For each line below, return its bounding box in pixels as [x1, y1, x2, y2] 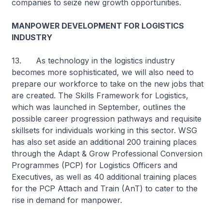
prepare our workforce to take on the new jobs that [12, 79, 203, 89]
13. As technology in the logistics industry [12, 56, 175, 65]
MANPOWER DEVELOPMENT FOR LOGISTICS [12, 21, 184, 31]
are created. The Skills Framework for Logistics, [12, 91, 188, 100]
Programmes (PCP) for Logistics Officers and [12, 160, 177, 170]
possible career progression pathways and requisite [12, 114, 201, 124]
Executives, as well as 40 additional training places [12, 172, 197, 182]
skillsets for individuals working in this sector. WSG [12, 125, 197, 135]
